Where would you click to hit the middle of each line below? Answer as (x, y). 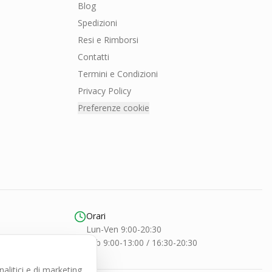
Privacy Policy (104, 91)
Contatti (93, 57)
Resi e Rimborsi (108, 40)
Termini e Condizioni (118, 74)
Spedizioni (97, 23)
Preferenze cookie (114, 108)
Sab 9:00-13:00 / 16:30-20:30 (142, 243)
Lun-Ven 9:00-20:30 (124, 229)
